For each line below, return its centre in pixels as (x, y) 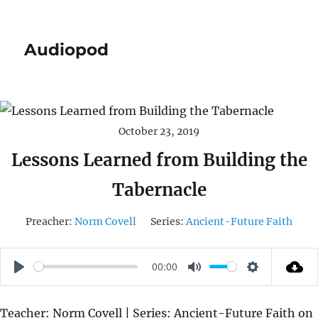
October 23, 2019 (159, 131)
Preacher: (49, 221)
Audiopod (67, 50)
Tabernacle (159, 190)
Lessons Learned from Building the (159, 160)
